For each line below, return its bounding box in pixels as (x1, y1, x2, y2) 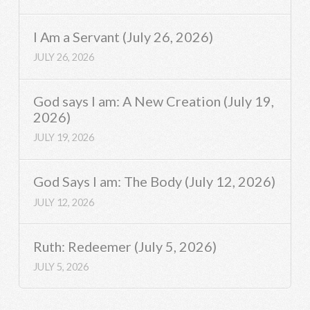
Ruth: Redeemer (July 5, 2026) (33, 237, 217, 255)
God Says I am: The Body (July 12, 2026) (33, 173, 276, 190)
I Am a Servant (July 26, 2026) (33, 28, 214, 45)
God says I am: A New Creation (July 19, (33, 93, 275, 110)
